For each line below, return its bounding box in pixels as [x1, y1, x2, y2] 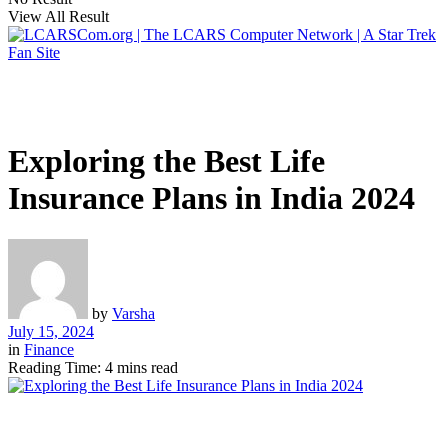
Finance [24, 340, 74, 358]
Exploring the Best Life [8, 143, 325, 180]
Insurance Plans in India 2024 [8, 180, 415, 217]
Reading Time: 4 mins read [8, 358, 178, 376]
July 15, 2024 [8, 322, 94, 340]
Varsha [112, 304, 155, 322]
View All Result [8, 8, 109, 25]
